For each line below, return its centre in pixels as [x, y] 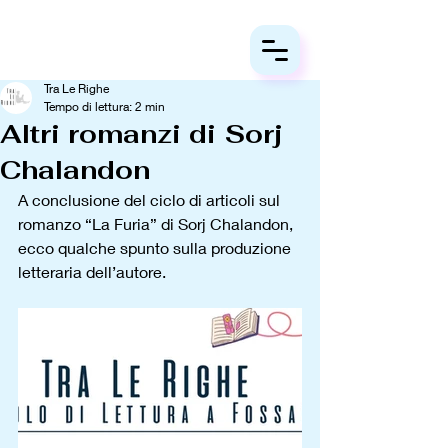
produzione [253, 247]
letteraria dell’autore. [94, 271]
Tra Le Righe [76, 88]
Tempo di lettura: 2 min [104, 106]
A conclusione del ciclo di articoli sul [151, 199]
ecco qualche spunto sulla [112, 247]
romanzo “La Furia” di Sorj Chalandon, [157, 223]
